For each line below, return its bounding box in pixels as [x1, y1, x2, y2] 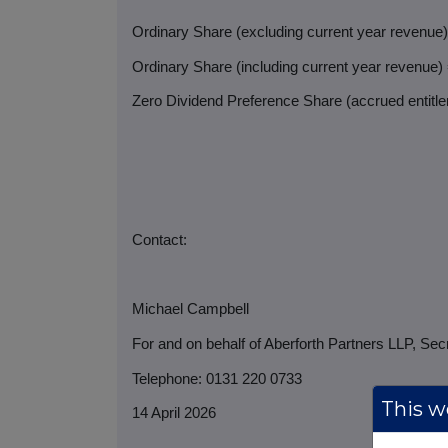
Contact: [132, 231, 187, 248]
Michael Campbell [132, 301, 249, 318]
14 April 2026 [132, 405, 216, 422]
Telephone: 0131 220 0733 [132, 370, 302, 387]
